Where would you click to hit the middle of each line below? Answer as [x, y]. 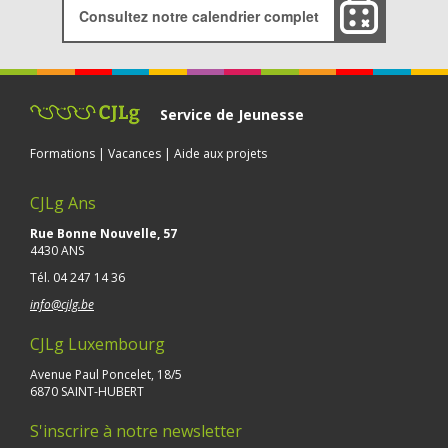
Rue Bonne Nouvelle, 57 [103, 233]
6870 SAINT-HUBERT [87, 391]
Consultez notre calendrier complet [199, 15]
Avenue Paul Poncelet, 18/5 [106, 374]
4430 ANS [57, 250]
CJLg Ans [63, 202]
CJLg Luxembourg [97, 343]
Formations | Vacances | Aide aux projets [148, 153]
